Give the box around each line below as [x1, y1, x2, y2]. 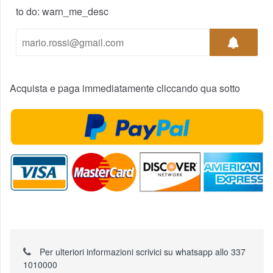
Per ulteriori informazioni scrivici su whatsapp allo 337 [37, 245, 246, 258]
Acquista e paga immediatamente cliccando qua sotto [10, 81, 240, 96]
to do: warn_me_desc [16, 4, 108, 19]
